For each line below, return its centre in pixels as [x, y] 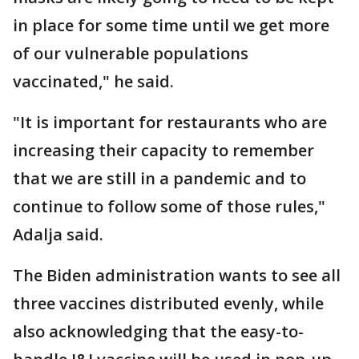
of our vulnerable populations [131, 53]
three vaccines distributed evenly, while [168, 303]
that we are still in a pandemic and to [159, 178]
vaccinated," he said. [93, 81]
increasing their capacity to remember [163, 150]
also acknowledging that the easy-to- [158, 331]
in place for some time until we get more [171, 25]
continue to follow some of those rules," [169, 206]
